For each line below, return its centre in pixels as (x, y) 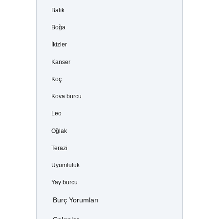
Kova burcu (66, 97)
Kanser (61, 62)
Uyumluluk (65, 165)
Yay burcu (64, 183)
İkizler (59, 45)
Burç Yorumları (76, 200)
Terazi (59, 148)
